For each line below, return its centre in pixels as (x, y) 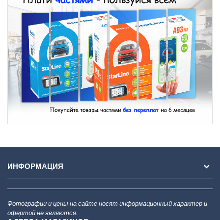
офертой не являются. (42, 213)
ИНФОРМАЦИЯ (35, 166)
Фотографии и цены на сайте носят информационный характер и (107, 203)
